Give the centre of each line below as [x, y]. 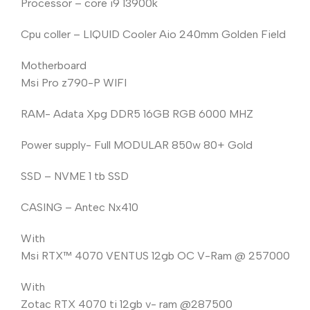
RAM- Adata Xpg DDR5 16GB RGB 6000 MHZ [137, 113]
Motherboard [54, 65]
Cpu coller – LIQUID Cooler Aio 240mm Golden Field [153, 34]
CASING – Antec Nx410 [80, 207]
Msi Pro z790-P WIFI [74, 82]
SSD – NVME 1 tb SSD [75, 176]
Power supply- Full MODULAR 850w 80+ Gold [137, 145]
